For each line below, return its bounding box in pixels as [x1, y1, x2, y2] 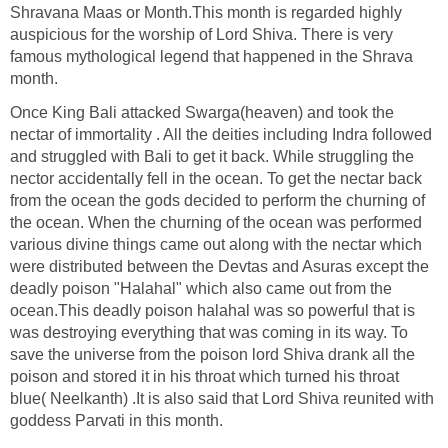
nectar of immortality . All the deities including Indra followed [10, 125, 432, 143]
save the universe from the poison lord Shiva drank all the [10, 345, 415, 363]
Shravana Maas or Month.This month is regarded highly [10, 3, 402, 21]
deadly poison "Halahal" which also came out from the [10, 279, 392, 297]
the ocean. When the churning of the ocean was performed [10, 213, 422, 231]
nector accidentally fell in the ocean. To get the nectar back [10, 169, 422, 187]
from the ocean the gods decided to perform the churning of [10, 191, 425, 209]
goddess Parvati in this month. [10, 411, 223, 429]
